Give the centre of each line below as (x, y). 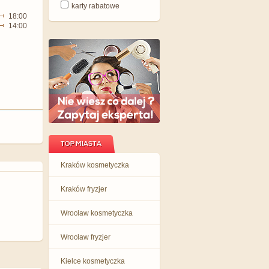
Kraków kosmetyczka (95, 165)
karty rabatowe (95, 6)
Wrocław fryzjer (86, 237)
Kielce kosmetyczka (93, 261)
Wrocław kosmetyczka (97, 213)
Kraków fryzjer (84, 189)
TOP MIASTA (81, 144)
